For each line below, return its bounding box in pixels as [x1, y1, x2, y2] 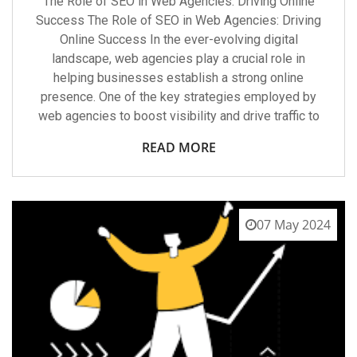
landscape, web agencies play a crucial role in [52, 50, 305, 66]
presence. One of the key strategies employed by [41, 88, 316, 104]
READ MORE [141, 138, 216, 156]
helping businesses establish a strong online [53, 69, 304, 85]
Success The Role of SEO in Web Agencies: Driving [36, 12, 321, 28]
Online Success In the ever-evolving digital [59, 31, 298, 47]
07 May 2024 [257, 215, 331, 233]
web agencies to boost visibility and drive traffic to [37, 108, 320, 124]
